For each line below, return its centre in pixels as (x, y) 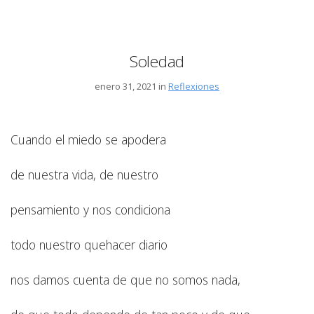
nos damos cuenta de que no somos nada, (125, 279)
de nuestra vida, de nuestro (84, 174)
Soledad (157, 62)
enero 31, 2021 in (131, 87)
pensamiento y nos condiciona (90, 209)
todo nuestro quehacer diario (89, 244)
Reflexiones (194, 87)
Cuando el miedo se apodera (88, 139)
